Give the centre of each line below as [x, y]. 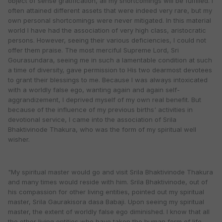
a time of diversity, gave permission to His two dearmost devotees [110, 70]
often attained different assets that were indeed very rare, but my [110, 11]
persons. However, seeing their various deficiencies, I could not [107, 40]
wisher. [19, 139]
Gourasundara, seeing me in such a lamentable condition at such [110, 60]
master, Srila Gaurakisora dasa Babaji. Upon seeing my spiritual [106, 202]
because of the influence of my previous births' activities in [100, 110]
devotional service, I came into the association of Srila [92, 120]
